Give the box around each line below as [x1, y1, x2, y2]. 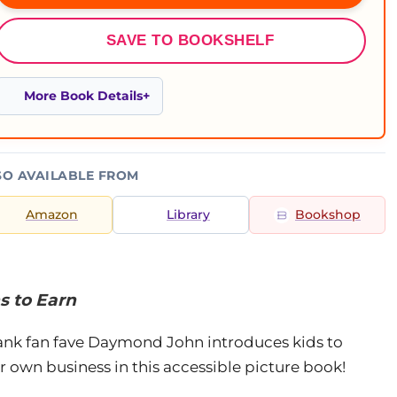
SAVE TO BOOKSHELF [105, 32, 275, 49]
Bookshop [295, 207, 361, 222]
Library [167, 207, 210, 222]
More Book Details [24, 89, 143, 103]
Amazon [26, 207, 78, 222]
